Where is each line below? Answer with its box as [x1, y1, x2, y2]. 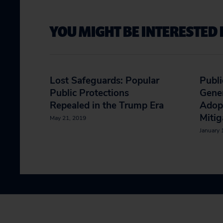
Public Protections [50, 87, 129, 100]
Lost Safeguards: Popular [50, 74, 159, 87]
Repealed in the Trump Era [50, 99, 164, 112]
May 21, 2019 [50, 114, 86, 122]
